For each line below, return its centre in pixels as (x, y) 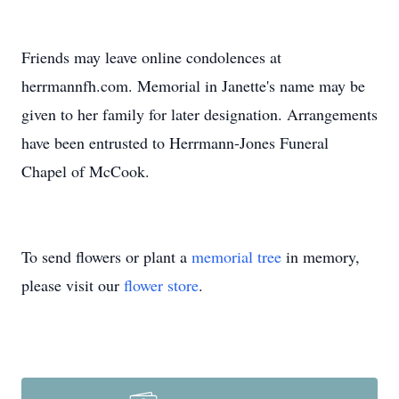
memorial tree (236, 256)
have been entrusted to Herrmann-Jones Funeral (175, 142)
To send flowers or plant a (106, 256)
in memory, (321, 256)
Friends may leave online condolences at (151, 57)
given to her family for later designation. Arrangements (199, 114)
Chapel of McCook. (85, 171)
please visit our (73, 285)
